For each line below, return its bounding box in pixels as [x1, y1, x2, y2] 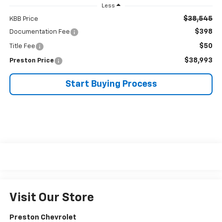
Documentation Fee [9, 29, 70, 36]
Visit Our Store [9, 192, 94, 204]
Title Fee [9, 43, 35, 50]
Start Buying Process [65, 80, 157, 89]
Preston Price [9, 57, 54, 64]
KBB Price [9, 16, 38, 23]
